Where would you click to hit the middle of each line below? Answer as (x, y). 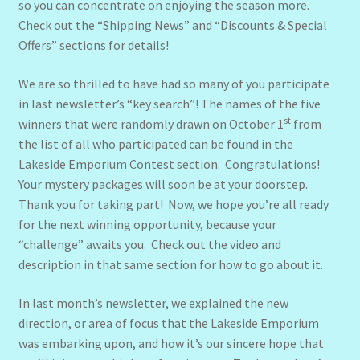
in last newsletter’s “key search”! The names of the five (169, 104)
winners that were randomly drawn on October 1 (151, 124)
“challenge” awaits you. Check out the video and (149, 245)
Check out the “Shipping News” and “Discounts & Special (172, 25)
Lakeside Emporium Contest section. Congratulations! (170, 164)
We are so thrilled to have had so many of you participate (174, 84)
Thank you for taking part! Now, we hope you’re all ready (173, 205)
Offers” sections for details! (93, 45)
